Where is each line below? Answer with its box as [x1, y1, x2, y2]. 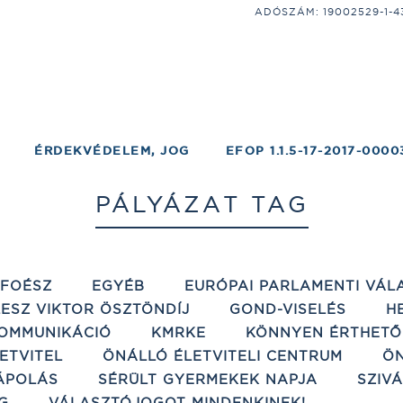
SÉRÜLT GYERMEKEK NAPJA [98, 371, 318, 388]
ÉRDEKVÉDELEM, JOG [34, 143, 190, 158]
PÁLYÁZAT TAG [94, 191, 309, 218]
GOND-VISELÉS [229, 300, 346, 318]
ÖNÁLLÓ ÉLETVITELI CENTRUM [103, 347, 343, 364]
